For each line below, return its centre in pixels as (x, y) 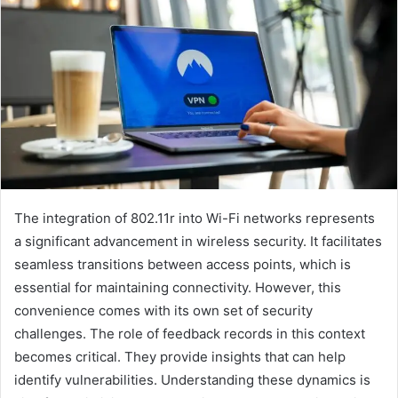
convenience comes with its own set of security (163, 311)
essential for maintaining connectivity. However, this (178, 288)
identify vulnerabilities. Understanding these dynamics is (192, 380)
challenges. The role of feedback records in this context (190, 334)
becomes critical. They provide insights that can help (180, 357)
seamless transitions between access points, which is (183, 265)
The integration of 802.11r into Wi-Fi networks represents (195, 219)
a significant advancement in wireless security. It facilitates (198, 242)
